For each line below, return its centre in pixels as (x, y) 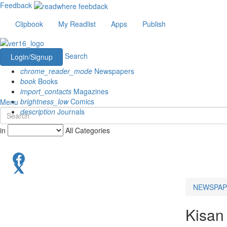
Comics (81, 101)
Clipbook (29, 24)
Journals (70, 111)
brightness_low (44, 101)
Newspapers (113, 71)
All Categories (88, 130)
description (38, 111)
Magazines (90, 91)
